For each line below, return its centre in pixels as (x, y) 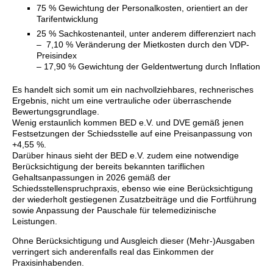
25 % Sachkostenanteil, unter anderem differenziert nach (146, 33)
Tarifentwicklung (67, 19)
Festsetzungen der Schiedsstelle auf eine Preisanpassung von (132, 133)
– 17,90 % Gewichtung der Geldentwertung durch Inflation (148, 66)
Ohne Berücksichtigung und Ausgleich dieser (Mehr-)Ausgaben (133, 240)
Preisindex (57, 55)
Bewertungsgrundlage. (56, 111)
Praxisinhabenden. (48, 262)
